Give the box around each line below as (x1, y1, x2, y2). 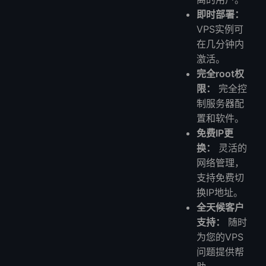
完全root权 (197, 67, 245, 80)
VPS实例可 (197, 23, 244, 35)
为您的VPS (197, 230, 244, 243)
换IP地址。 (197, 186, 243, 198)
